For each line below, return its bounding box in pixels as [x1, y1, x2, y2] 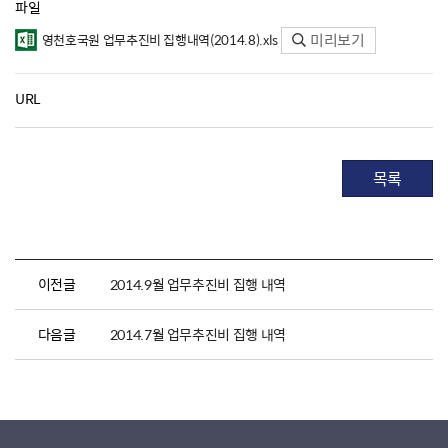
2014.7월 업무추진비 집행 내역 [109, 323, 286, 344]
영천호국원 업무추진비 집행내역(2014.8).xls [41, 30, 278, 50]
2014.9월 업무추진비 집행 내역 [109, 273, 286, 294]
